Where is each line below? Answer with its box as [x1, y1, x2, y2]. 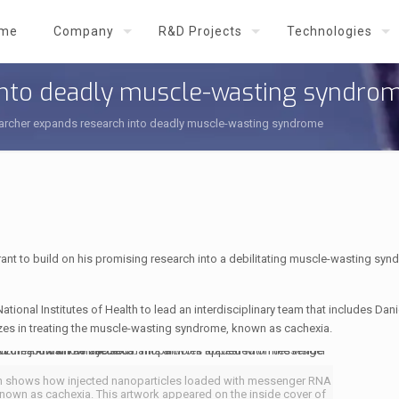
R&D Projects [159, 24, 242, 38]
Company [53, 24, 114, 38]
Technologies [287, 24, 372, 38]
